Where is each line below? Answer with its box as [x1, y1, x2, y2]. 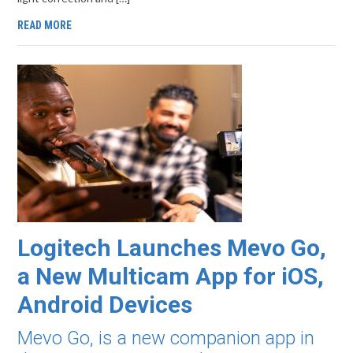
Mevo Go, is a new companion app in [17, 327, 315, 349]
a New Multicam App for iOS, [17, 262, 325, 290]
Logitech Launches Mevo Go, [17, 234, 327, 262]
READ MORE [17, 19, 72, 32]
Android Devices [17, 291, 193, 318]
